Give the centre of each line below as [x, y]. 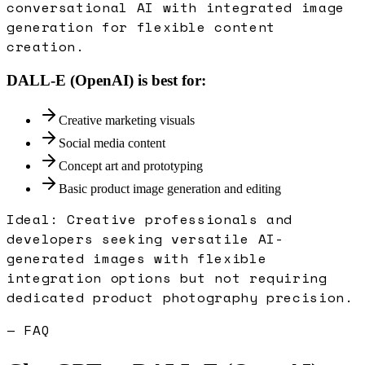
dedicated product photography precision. [180, 297]
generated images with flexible [137, 258]
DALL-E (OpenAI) [70, 80]
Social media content [112, 143]
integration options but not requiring [167, 277]
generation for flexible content [141, 27]
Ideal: [37, 219]
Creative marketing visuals [127, 120]
